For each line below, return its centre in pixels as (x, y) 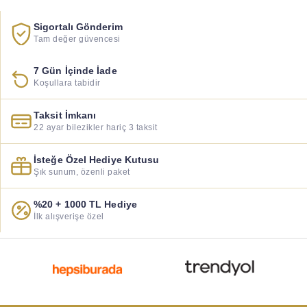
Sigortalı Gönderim (78, 27)
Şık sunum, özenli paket (82, 172)
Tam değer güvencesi (77, 39)
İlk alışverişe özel (69, 217)
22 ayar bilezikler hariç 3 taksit (96, 128)
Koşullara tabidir (67, 83)
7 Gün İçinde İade (75, 71)
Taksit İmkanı (65, 115)
